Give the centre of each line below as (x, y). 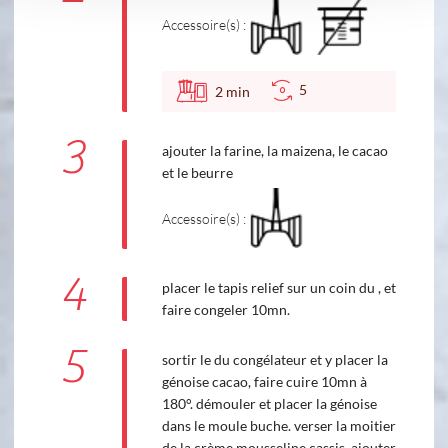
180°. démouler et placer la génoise (269, 404)
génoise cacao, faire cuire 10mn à (264, 382)
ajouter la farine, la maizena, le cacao (274, 151)
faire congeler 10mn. (225, 310)
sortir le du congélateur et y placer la (274, 360)
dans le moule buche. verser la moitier (278, 426)
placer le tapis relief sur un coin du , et (278, 288)
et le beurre (197, 173)
